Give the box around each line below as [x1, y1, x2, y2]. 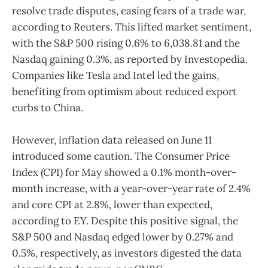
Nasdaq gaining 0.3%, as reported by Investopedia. [12, 53, 248, 66]
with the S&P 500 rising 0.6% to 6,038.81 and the [12, 36, 240, 50]
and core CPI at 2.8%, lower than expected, [12, 198, 212, 212]
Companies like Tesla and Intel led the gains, [12, 69, 219, 83]
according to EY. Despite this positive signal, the [12, 214, 238, 228]
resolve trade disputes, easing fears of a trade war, [12, 4, 246, 18]
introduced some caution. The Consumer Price [12, 150, 230, 163]
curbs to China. [12, 101, 83, 115]
